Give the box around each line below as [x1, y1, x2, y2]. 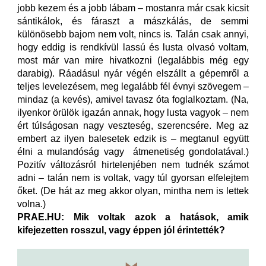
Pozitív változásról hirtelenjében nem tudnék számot [17, 160, 249, 170]
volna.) [17, 199, 46, 209]
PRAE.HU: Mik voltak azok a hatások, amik [17, 212, 249, 222]
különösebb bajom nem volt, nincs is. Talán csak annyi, [17, 29, 249, 39]
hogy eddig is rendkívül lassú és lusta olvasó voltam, [17, 42, 249, 52]
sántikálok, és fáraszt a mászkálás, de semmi [17, 16, 249, 26]
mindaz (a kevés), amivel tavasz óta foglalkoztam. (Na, [17, 94, 249, 104]
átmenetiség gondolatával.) [132, 147, 249, 157]
